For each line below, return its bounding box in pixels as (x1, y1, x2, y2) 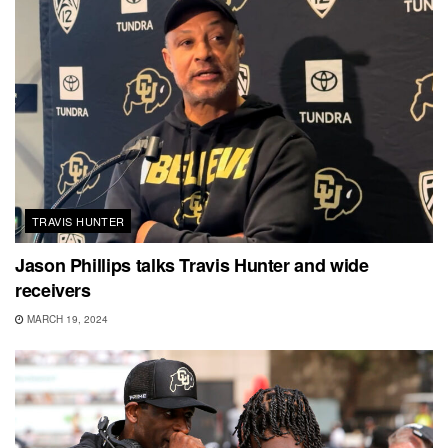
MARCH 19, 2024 (24, 312, 108, 327)
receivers (15, 277, 91, 304)
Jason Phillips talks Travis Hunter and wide (15, 252, 369, 279)
